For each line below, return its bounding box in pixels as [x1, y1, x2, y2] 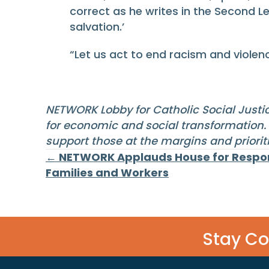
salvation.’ [70, 19, 124, 34]
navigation [45, 181, 163, 213]
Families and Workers [46, 165, 169, 180]
